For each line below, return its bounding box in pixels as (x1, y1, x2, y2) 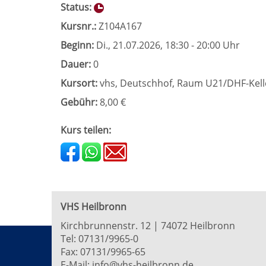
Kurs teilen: (61, 123, 111, 137)
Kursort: (61, 77, 97, 90)
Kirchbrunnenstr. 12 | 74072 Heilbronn (61, 219, 235, 232)
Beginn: (61, 39, 94, 52)
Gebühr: (61, 96, 97, 109)
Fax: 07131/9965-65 (61, 245, 145, 258)
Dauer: (61, 58, 91, 71)
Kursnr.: (61, 20, 96, 33)
